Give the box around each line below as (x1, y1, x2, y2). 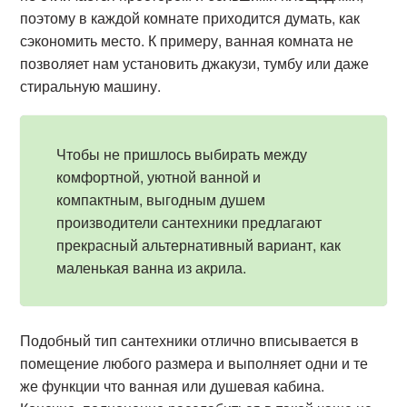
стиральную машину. (20, 75, 162, 96)
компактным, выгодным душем (56, 189, 266, 210)
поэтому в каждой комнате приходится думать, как (20, 7, 361, 28)
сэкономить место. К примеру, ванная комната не (20, 30, 354, 51)
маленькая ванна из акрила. (56, 257, 247, 278)
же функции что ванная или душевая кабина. (20, 375, 325, 396)
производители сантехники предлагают (56, 212, 323, 233)
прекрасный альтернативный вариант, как (56, 234, 342, 255)
